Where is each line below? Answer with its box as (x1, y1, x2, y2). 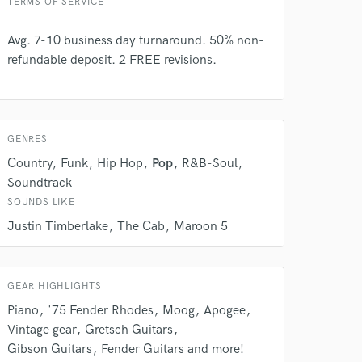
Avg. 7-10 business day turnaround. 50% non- (7, 33, 264, 48)
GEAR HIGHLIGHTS (7, 280, 102, 293)
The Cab (117, 219, 165, 234)
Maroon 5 (174, 219, 228, 234)
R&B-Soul (182, 156, 238, 171)
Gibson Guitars (7, 342, 92, 357)
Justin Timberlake (7, 219, 108, 234)
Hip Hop (97, 156, 143, 171)
